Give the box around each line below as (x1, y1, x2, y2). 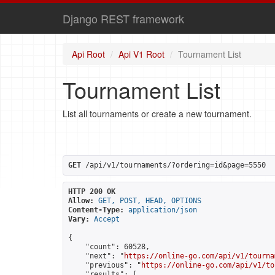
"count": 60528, (68, 242, 150, 251)
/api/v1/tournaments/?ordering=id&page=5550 (81, 161, 266, 169)
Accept (94, 215, 120, 223)
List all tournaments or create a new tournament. (63, 107, 252, 120)
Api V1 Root (118, 48, 165, 60)
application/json (128, 206, 197, 214)
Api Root (72, 48, 105, 60)
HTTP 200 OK (68, 187, 115, 196)
